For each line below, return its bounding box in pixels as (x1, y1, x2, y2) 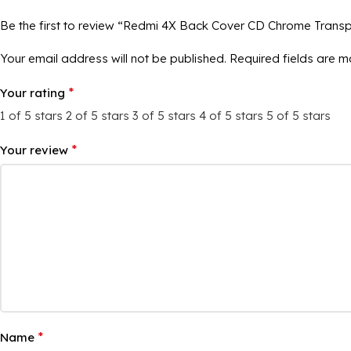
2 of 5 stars (66, 107, 129, 123)
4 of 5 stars (199, 107, 263, 123)
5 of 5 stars (266, 107, 331, 123)
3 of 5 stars (132, 107, 196, 123)
